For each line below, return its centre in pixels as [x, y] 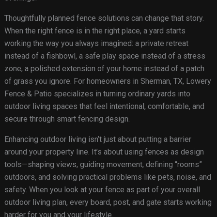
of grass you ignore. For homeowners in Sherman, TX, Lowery [108, 81]
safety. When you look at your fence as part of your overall [102, 190]
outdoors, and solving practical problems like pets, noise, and [108, 177]
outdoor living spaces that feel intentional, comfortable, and [104, 107]
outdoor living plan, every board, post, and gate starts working [108, 202]
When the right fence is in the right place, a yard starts [95, 31]
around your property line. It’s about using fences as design [104, 152]
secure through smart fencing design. [67, 119]
